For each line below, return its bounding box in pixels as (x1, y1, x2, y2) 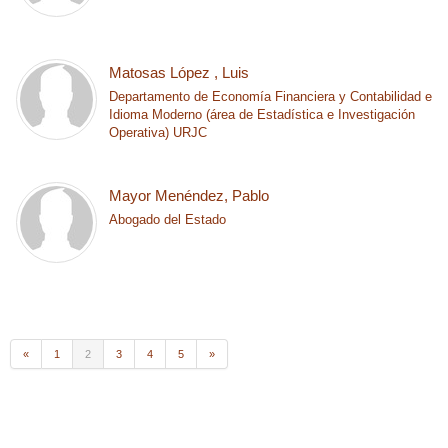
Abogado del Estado (109, 212, 227, 227)
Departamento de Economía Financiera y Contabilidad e (109, 89, 433, 104)
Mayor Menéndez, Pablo (109, 187, 270, 204)
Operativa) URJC (109, 125, 208, 140)
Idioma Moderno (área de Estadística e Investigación (109, 107, 416, 122)
